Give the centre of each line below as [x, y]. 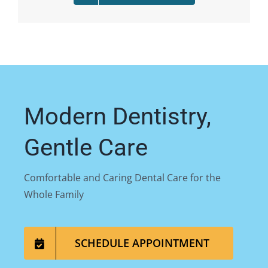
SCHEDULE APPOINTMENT [142, 243]
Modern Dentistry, [117, 117]
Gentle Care [86, 148]
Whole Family [54, 195]
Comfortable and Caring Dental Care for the [122, 178]
